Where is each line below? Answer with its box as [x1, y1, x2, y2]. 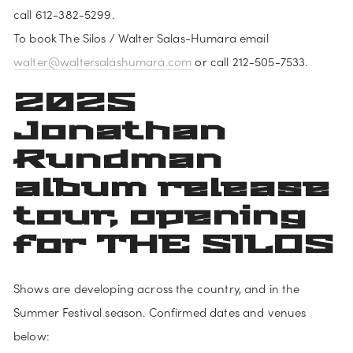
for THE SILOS [13, 226, 334, 264]
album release [13, 169, 330, 207]
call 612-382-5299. [13, 6, 114, 22]
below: [13, 328, 50, 344]
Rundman [13, 141, 222, 179]
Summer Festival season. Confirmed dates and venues [13, 304, 307, 321]
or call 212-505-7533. [191, 53, 308, 69]
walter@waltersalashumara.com [13, 53, 192, 69]
